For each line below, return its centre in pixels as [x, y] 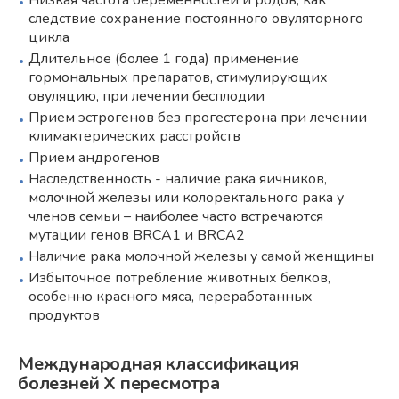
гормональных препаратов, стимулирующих [178, 77]
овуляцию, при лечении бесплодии [147, 96]
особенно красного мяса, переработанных [171, 296]
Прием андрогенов [94, 157]
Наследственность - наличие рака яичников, [178, 179]
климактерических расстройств [134, 136]
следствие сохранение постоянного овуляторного [196, 18]
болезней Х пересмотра [119, 383]
